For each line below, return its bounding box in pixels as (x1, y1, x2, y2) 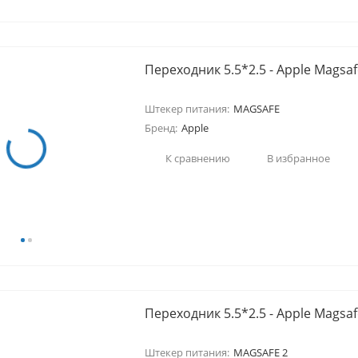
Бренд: (144, 121, 177, 135)
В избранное (266, 150, 330, 165)
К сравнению (165, 150, 230, 165)
